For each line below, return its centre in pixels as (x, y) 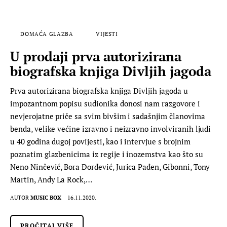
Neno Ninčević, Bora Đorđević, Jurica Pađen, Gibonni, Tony (110, 166)
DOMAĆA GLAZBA (47, 34)
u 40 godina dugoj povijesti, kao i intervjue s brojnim (100, 141)
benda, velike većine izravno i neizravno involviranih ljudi (111, 128)
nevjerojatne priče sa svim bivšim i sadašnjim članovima (108, 116)
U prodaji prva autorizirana (96, 56)
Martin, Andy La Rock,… (51, 179)
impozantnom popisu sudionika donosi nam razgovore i (105, 103)
